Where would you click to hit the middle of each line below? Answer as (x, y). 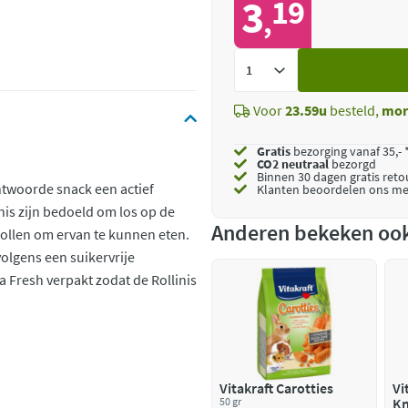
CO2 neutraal (293, 164)
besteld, (354, 110)
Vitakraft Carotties (276, 388)
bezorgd (352, 164)
